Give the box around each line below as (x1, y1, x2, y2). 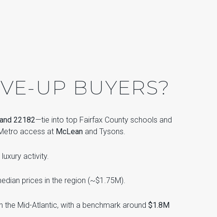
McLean (56, 127, 83, 137)
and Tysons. (83, 127, 125, 137)
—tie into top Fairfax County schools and (35, 115, 172, 125)
